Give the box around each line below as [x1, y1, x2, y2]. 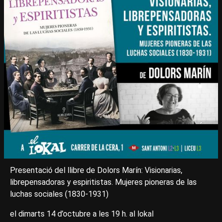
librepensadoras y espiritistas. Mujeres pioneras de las [10, 177, 197, 187]
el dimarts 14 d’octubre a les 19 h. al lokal [10, 209, 154, 219]
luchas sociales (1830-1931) [10, 189, 109, 199]
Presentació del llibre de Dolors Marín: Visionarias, [10, 166, 182, 175]
